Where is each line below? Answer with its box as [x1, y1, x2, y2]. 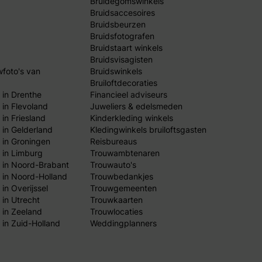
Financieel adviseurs [89, 88, 167, 100]
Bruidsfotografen [89, 30, 154, 42]
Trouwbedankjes [89, 170, 153, 182]
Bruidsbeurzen [89, 18, 146, 30]
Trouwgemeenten [89, 182, 157, 194]
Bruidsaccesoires [89, 6, 155, 18]
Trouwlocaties [89, 205, 143, 217]
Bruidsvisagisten [89, 53, 153, 65]
